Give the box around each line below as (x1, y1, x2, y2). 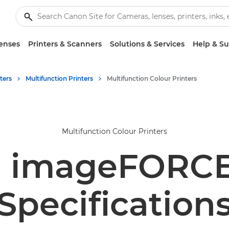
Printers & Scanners (28, 39, 102, 49)
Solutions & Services (110, 39, 185, 49)
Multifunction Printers (26, 75, 93, 82)
